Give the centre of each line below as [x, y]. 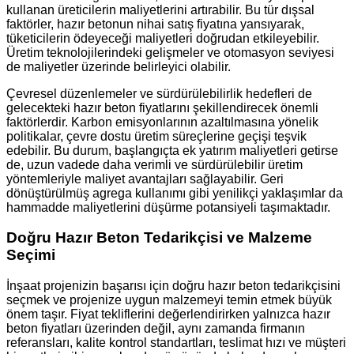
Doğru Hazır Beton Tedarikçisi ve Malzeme [159, 238]
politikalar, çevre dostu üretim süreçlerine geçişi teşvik [156, 136]
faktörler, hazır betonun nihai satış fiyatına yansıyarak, [155, 24]
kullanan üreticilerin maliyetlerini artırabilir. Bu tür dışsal [160, 9]
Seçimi [31, 255]
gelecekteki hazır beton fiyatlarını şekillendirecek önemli [162, 107]
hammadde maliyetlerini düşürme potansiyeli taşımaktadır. [168, 207]
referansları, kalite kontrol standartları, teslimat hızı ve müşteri [176, 343]
